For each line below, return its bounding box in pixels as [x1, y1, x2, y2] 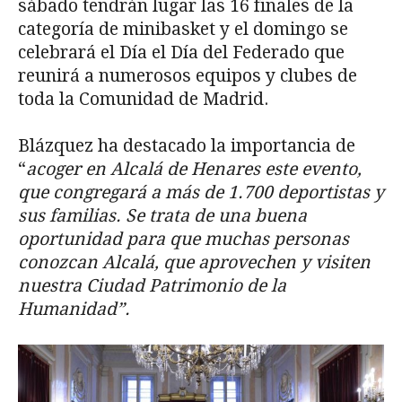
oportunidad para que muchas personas [18, 229, 349, 250]
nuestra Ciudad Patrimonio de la [18, 275, 286, 297]
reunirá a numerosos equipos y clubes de [18, 66, 357, 87]
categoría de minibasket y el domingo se [18, 19, 348, 40]
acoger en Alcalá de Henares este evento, [26, 159, 362, 180]
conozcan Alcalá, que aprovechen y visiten [18, 252, 371, 274]
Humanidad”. [18, 299, 130, 320]
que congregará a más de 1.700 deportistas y [18, 182, 384, 204]
